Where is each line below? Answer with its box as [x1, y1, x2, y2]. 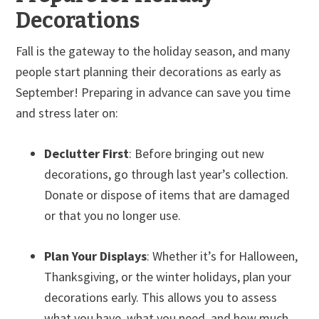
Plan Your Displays [44, 247, 147, 264]
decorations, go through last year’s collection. [44, 165, 289, 182]
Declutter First [44, 145, 130, 162]
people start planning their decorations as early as [16, 63, 282, 80]
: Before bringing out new [129, 145, 265, 162]
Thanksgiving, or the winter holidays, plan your [44, 268, 292, 285]
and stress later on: [16, 104, 119, 121]
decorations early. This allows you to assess [44, 288, 278, 305]
